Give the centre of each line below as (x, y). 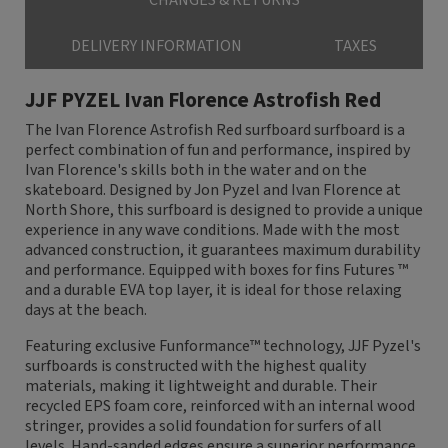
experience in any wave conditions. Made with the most (212, 230)
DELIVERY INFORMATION (156, 46)
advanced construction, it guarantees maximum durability (222, 250)
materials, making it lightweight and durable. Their (201, 386)
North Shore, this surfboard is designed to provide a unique (224, 210)
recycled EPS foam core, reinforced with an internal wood (220, 406)
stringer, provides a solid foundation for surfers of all (203, 426)
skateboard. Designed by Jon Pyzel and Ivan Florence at (213, 190)
